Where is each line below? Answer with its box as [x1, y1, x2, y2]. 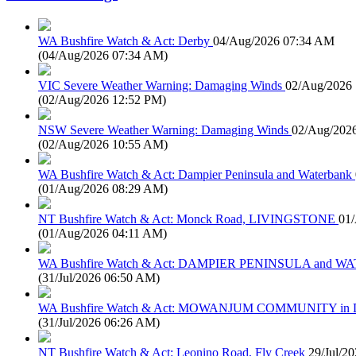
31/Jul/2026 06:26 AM [42, 315, 156, 329]
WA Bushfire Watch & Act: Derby [38, 33, 210, 48]
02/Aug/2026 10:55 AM [42, 137, 164, 151]
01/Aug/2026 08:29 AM [42, 181, 164, 195]
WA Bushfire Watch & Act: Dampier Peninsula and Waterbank [38, 167, 352, 181]
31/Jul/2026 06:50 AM [42, 270, 156, 284]
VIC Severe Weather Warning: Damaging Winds [38, 78, 282, 92]
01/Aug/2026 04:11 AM [42, 226, 163, 240]
